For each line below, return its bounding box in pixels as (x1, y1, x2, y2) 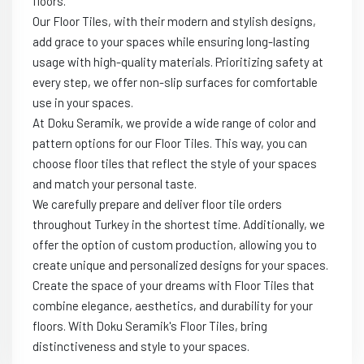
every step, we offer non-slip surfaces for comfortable (32, 75, 318, 90)
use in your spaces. (32, 95, 133, 110)
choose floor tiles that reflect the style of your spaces (32, 156, 317, 171)
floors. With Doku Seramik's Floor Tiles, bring (32, 318, 267, 334)
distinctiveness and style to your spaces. (32, 339, 249, 354)
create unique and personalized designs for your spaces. (32, 258, 328, 273)
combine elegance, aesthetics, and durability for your (32, 298, 313, 314)
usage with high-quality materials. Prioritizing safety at (32, 54, 323, 70)
